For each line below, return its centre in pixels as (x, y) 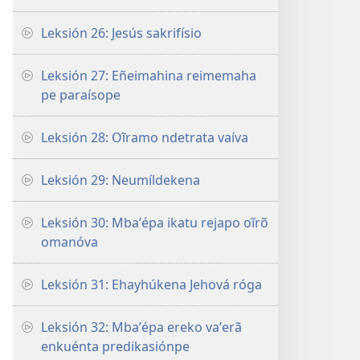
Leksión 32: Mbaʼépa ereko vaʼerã (141, 327)
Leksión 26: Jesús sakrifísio (121, 33)
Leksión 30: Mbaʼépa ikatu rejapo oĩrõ (155, 223)
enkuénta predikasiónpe (115, 346)
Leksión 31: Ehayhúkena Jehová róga (151, 284)
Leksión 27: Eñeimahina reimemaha (149, 76)
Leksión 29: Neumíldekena (121, 180)
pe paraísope (81, 95)
